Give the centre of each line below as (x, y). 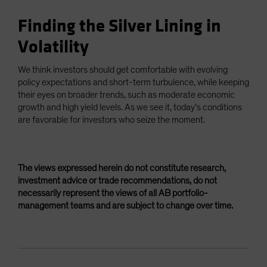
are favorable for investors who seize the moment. (111, 120)
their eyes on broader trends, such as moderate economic (126, 95)
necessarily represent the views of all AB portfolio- (113, 193)
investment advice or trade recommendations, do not (117, 181)
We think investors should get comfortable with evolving (123, 70)
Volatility (53, 47)
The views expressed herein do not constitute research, (122, 168)
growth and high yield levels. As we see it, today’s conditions (130, 108)
